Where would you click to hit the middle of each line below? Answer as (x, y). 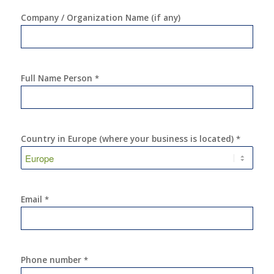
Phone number (52, 259)
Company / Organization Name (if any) (100, 17)
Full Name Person (57, 78)
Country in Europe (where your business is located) (128, 138)
